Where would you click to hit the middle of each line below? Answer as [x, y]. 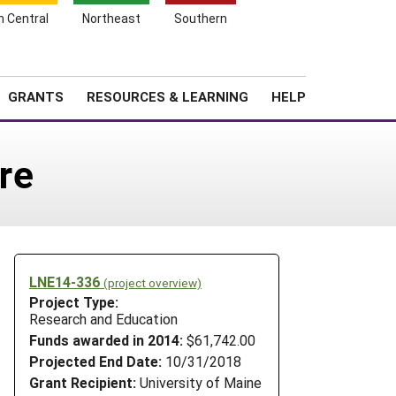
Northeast [111, 18]
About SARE [237, 66]
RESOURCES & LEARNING [168, 96]
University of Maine [199, 382]
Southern [201, 18]
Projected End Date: [95, 361]
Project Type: [74, 302]
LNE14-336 [66, 281]
